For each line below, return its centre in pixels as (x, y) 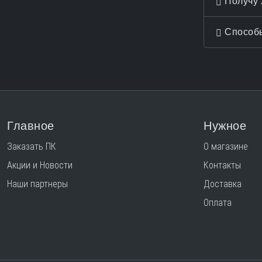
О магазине (226, 146)
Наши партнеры (37, 184)
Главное (31, 125)
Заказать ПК (32, 146)
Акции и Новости (40, 165)
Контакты (222, 165)
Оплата (218, 202)
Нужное (225, 125)
